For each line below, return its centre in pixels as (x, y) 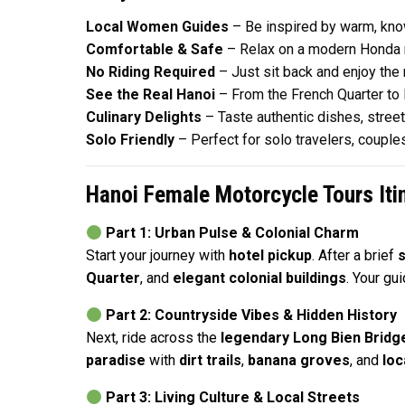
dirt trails (210, 361)
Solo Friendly (130, 140)
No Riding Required (150, 72)
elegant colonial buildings (259, 278)
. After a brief (354, 256)
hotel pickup (270, 256)
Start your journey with (157, 256)
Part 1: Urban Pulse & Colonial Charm (232, 233)
